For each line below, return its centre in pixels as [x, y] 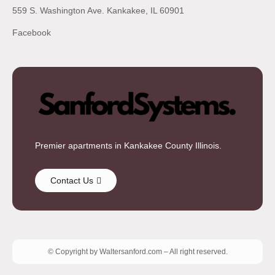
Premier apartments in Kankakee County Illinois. [128, 145]
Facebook [32, 32]
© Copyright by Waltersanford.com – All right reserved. [137, 252]
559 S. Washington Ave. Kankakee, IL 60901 [98, 10]
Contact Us [72, 181]
